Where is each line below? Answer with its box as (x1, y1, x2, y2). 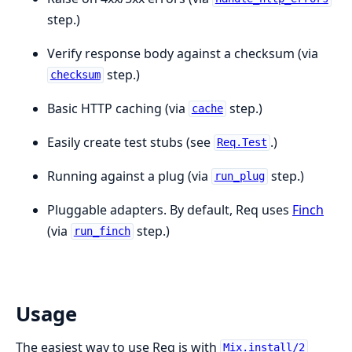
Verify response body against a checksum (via (47, 44, 318, 62)
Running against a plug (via (47, 167, 211, 185)
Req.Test (216, 136, 267, 149)
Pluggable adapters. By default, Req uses (47, 200, 292, 218)
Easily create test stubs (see (47, 133, 214, 151)
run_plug (214, 170, 265, 183)
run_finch (73, 225, 130, 238)
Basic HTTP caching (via (47, 99, 189, 117)
